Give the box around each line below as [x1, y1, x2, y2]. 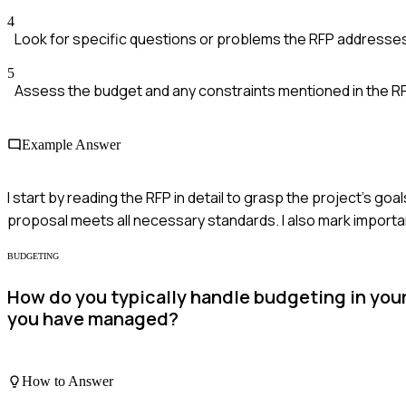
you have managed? [7, 306, 179, 332]
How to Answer [22, 373, 113, 390]
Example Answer [22, 136, 121, 152]
